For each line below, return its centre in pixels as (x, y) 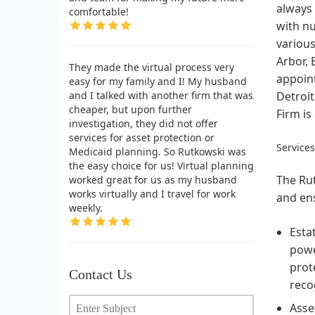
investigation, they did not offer (143, 123)
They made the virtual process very (152, 67)
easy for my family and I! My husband (158, 81)
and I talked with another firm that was (161, 95)
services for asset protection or (142, 137)
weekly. (86, 207)
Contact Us (101, 274)
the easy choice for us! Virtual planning (161, 165)
